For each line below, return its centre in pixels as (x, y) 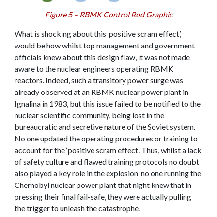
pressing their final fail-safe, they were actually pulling (103, 196)
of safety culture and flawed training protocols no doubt (107, 161)
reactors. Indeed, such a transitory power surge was (99, 80)
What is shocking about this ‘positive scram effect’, (98, 33)
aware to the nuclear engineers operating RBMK (94, 68)
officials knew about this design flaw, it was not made (102, 57)
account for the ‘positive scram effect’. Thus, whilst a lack (108, 150)
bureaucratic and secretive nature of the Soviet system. (105, 126)
